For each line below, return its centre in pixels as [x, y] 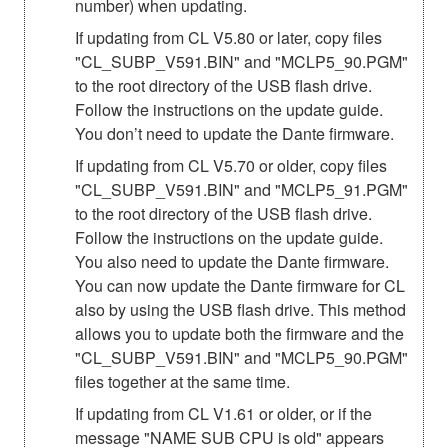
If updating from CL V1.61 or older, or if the [223, 413]
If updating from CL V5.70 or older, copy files [231, 165]
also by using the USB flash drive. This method [240, 309]
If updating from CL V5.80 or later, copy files [228, 37]
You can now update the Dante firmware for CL [240, 285]
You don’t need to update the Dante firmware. [234, 133]
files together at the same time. [182, 381]
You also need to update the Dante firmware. [232, 261]
